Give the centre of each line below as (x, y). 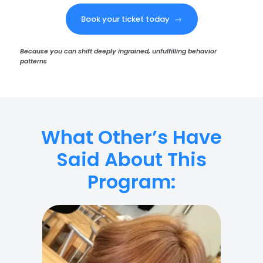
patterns (33, 61)
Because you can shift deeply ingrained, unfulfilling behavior (118, 51)
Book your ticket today (126, 19)
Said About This (131, 160)
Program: (131, 182)
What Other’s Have (131, 137)
